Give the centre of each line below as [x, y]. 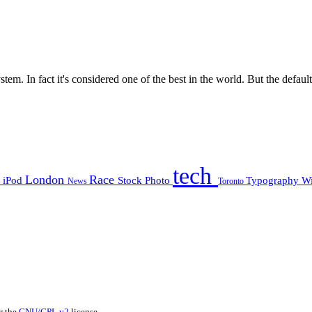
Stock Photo [145, 180]
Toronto [232, 181]
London [46, 180]
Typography [274, 180]
